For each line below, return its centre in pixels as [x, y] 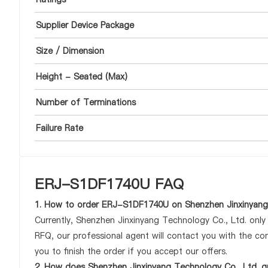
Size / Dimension [70, 51]
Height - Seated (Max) [82, 77]
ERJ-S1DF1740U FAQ [109, 184]
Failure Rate [60, 128]
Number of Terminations [86, 102]
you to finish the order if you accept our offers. [131, 251]
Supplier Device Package [85, 25]
